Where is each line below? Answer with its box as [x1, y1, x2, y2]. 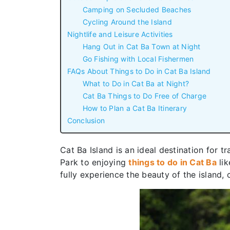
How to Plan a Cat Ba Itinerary [82, 104, 187, 113]
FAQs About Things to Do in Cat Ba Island [67, 67, 211, 76]
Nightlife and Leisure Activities [67, 30, 173, 39]
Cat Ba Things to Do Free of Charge [82, 91, 206, 101]
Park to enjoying [60, 157, 129, 167]
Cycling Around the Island [82, 17, 172, 27]
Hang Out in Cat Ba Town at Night [82, 42, 201, 51]
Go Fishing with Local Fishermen [82, 54, 194, 64]
